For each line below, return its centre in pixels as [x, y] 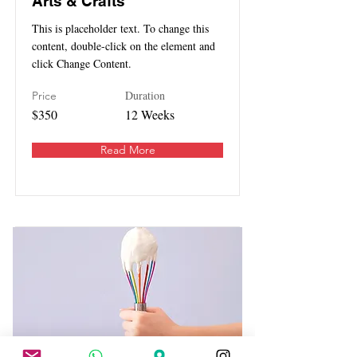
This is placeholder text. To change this [120, 29]
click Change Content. [82, 64]
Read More [127, 150]
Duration [145, 96]
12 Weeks [150, 115]
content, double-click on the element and [124, 46]
